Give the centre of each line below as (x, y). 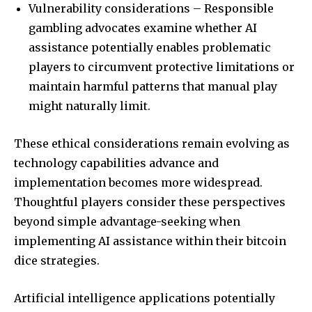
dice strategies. (57, 260)
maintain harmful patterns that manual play (153, 86)
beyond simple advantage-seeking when (127, 221)
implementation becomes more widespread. (138, 182)
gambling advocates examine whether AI (143, 28)
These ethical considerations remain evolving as (152, 143)
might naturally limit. (89, 106)
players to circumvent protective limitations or (162, 67)
